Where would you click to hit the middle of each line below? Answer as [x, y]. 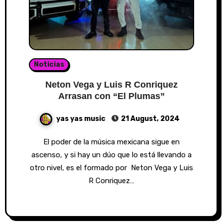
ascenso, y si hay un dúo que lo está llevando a [111, 155]
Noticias [49, 64]
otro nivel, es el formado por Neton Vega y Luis [111, 167]
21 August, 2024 [150, 119]
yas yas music [82, 119]
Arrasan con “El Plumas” [111, 96]
